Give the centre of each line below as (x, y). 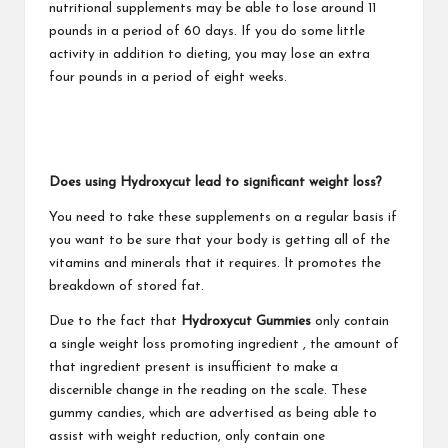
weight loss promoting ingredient (199, 344)
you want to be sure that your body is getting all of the (219, 240)
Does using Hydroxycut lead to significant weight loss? (215, 182)
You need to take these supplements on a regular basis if (223, 217)
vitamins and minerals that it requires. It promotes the (215, 263)
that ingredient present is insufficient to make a (193, 367)
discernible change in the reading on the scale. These (208, 390)
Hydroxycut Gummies (246, 321)
